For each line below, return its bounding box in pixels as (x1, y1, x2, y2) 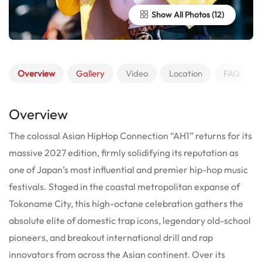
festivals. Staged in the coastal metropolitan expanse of (9, 180, 240, 192)
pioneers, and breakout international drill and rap (9, 231, 213, 243)
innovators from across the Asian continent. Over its (9, 248, 225, 260)
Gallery (76, 67, 105, 79)
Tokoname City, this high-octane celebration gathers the (9, 197, 243, 209)
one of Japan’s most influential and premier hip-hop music (9, 163, 248, 175)
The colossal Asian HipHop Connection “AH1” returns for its (9, 129, 252, 142)
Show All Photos (150, 9, 210, 20)
